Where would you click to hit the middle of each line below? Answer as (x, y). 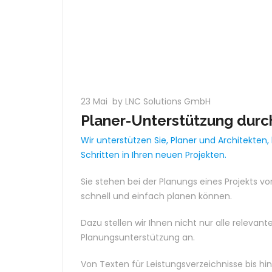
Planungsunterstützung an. (138, 237)
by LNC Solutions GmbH (161, 101)
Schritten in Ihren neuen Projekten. (154, 155)
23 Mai (95, 101)
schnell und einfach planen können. (156, 196)
